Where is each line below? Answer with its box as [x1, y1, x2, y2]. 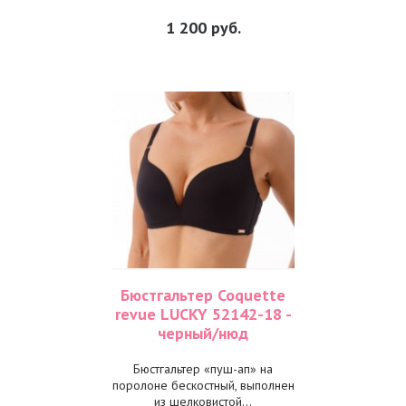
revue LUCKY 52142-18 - [114, 304, 292, 324]
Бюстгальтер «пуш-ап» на [133, 361, 273, 377]
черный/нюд [158, 323, 248, 343]
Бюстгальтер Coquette [121, 285, 285, 305]
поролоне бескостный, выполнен [111, 377, 295, 393]
